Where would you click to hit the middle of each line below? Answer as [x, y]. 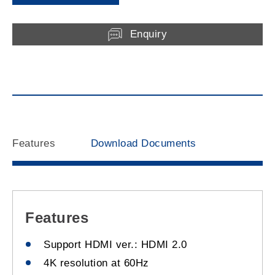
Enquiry [148, 34]
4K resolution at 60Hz [96, 263]
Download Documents [143, 144]
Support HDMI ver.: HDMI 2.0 [115, 245]
